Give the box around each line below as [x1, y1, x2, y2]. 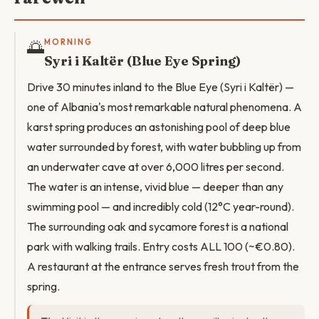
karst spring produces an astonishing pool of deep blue [27, 120, 291, 134]
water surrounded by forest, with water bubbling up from [27, 140, 301, 154]
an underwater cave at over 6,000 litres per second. [27, 159, 284, 174]
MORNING [44, 37, 93, 47]
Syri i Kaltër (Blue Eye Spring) [44, 53, 241, 69]
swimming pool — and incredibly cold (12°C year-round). [27, 199, 294, 214]
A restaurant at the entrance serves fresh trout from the [27, 259, 299, 273]
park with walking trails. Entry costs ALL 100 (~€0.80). [27, 239, 295, 253]
